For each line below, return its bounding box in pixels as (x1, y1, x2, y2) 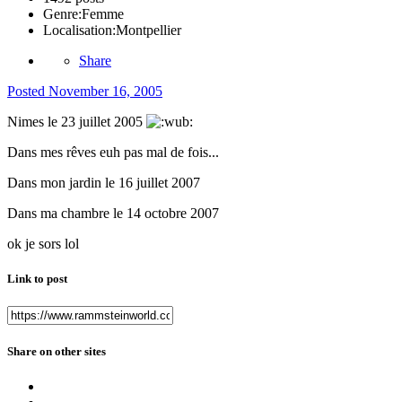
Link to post (7, 271, 67, 285)
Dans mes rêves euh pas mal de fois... (7, 144, 219, 160)
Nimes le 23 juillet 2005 (7, 113, 146, 129)
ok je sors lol (7, 235, 79, 251)
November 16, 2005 (48, 83, 162, 99)
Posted (7, 83, 48, 99)
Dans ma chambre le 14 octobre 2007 (7, 205, 219, 221)
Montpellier (116, 22, 181, 38)
